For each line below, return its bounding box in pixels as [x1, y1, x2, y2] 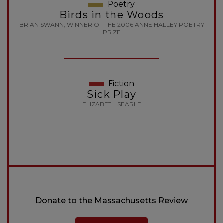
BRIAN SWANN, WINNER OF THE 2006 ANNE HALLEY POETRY [19, 21, 204, 29]
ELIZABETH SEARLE [82, 100, 141, 108]
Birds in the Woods [59, 9, 164, 21]
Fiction [106, 79, 134, 89]
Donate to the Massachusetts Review [35, 196, 188, 206]
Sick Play [86, 88, 137, 101]
